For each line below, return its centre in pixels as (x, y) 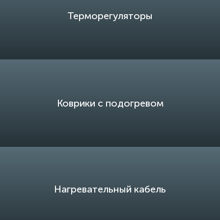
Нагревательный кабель (110, 189)
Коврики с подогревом (110, 103)
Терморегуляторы (110, 16)
